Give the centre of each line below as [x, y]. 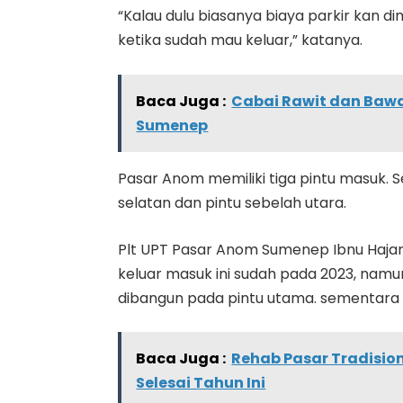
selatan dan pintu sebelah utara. [233, 202]
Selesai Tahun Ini [201, 383]
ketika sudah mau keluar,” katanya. [241, 40]
